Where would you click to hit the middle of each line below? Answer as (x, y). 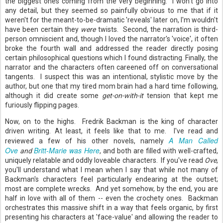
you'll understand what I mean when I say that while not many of (111, 170)
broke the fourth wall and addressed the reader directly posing (111, 48)
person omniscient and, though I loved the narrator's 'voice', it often (111, 39)
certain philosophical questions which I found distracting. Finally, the (111, 58)
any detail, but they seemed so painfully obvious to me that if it (111, 10)
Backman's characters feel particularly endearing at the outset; (111, 179)
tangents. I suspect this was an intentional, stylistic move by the (111, 77)
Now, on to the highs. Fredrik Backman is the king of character (111, 121)
